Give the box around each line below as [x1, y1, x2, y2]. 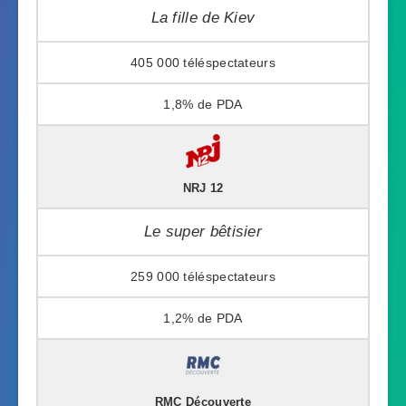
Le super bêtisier [143, 222, 263, 240]
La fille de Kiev [150, 8, 256, 26]
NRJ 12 [182, 181, 224, 195]
